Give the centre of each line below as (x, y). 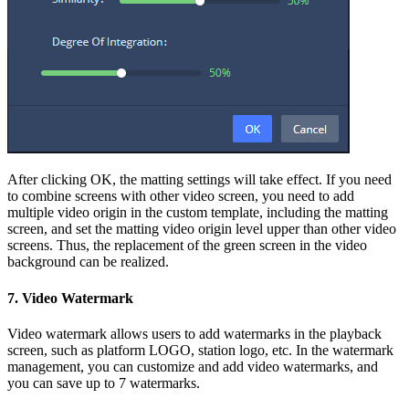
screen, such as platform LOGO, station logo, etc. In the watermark (200, 350)
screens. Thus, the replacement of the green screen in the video (187, 246)
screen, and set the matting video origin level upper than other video (202, 229)
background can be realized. (88, 262)
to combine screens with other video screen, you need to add (181, 196)
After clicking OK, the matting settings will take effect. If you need (199, 180)
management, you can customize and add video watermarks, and (193, 366)
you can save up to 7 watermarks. (104, 383)
